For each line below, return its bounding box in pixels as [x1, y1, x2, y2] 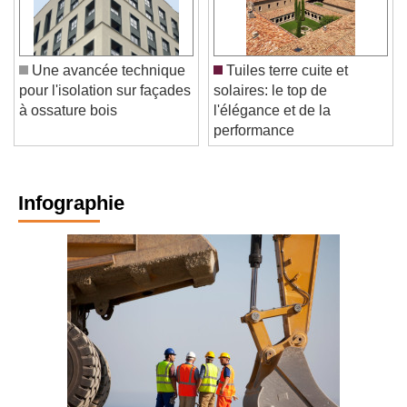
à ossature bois [19, 116, 117, 133]
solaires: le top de [213, 96, 327, 113]
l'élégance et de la [213, 116, 331, 133]
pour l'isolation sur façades [19, 96, 191, 113]
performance [213, 136, 294, 153]
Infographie [18, 205, 124, 229]
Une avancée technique [28, 76, 185, 93]
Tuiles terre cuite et [223, 76, 348, 93]
